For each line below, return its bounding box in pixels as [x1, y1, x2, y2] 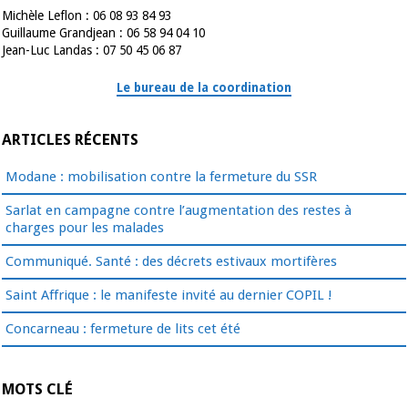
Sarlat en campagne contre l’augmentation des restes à [5, 201, 352, 219]
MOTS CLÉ [2, 381, 73, 399]
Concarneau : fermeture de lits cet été [5, 320, 240, 337]
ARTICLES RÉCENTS [2, 130, 138, 148]
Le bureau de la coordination [117, 80, 291, 96]
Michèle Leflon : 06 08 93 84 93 [2, 7, 171, 23]
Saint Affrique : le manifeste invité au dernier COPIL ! [5, 286, 331, 303]
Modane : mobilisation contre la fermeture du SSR [5, 168, 317, 185]
